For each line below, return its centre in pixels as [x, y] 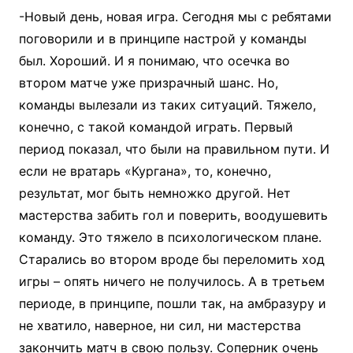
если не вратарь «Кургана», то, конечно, [145, 171]
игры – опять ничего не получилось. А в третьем [171, 281]
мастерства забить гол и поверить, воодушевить [173, 215]
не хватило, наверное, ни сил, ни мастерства [160, 325]
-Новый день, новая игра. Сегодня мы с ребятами [175, 17]
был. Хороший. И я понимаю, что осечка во [154, 61]
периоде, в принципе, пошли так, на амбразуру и [172, 303]
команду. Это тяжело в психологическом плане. [170, 237]
